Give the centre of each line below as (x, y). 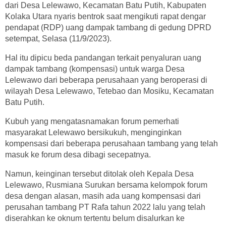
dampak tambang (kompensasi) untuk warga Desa (95, 69)
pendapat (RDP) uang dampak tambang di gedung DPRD (108, 28)
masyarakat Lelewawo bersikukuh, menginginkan (93, 133)
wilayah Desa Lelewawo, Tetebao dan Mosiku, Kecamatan (109, 91)
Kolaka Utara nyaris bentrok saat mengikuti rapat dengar (105, 17)
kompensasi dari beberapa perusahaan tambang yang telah (111, 144)
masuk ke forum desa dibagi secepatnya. (78, 155)
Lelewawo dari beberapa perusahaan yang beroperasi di (106, 80)
